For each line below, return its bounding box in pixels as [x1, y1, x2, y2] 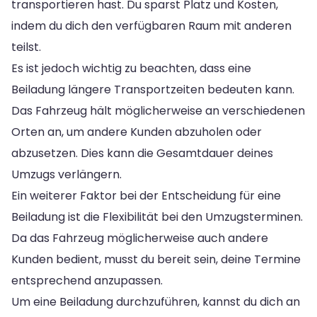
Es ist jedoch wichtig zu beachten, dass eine [11, 59, 251, 76]
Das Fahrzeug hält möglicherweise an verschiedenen [11, 102, 305, 119]
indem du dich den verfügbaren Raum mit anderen [11, 17, 292, 34]
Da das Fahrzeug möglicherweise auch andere [11, 229, 268, 246]
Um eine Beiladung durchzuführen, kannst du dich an [11, 293, 300, 310]
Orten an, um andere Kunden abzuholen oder [11, 123, 262, 140]
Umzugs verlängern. [11, 166, 122, 183]
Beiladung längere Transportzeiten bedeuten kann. [11, 81, 294, 98]
